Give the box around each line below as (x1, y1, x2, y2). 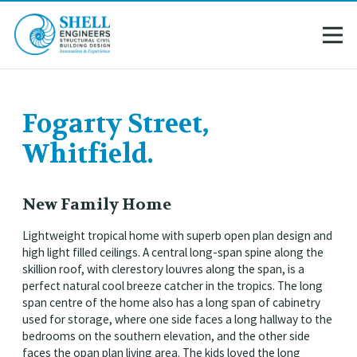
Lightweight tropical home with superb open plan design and (22, 227, 332, 243)
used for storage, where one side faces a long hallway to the (22, 311, 332, 327)
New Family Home (22, 194, 171, 214)
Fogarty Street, (22, 107, 209, 140)
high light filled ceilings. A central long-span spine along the (22, 244, 324, 260)
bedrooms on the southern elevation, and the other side (22, 328, 310, 343)
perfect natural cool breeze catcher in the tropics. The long (22, 277, 323, 293)
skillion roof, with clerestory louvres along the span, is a (22, 261, 304, 277)
